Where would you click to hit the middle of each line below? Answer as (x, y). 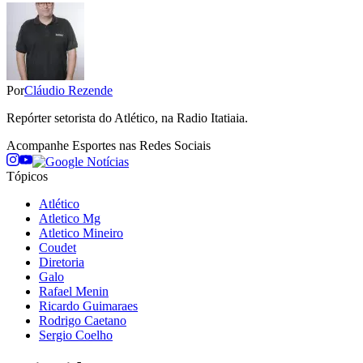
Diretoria (62, 262)
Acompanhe (39, 145)
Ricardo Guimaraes (88, 305)
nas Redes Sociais (163, 145)
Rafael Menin (74, 291)
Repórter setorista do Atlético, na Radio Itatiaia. (127, 117)
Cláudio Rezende (68, 90)
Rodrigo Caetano (83, 320)
